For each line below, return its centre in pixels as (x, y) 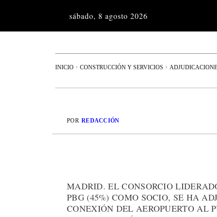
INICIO (64, 67)
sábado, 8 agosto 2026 (108, 16)
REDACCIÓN (100, 121)
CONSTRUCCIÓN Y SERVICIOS (122, 67)
